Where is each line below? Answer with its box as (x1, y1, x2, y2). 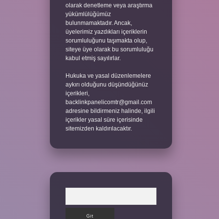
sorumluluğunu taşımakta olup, (65, 37, 147, 44)
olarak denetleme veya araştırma (65, 2, 153, 9)
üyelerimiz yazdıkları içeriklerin (65, 28, 147, 35)
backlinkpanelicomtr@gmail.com (65, 99, 152, 106)
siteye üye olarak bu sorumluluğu (65, 46, 153, 53)
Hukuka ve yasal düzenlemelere (65, 72, 151, 79)
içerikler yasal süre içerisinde (65, 116, 143, 123)
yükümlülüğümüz (65, 11, 111, 18)
